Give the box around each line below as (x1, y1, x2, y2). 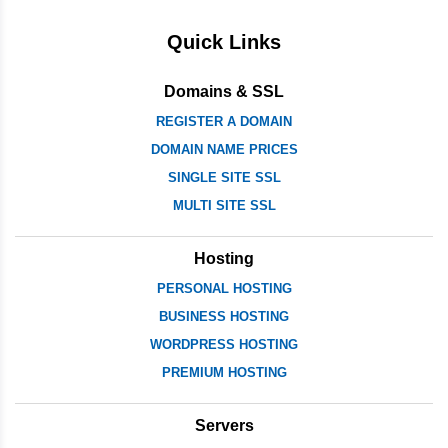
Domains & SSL (164, 82, 284, 100)
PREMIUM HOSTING (161, 364, 287, 380)
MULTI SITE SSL (172, 197, 276, 213)
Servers (194, 416, 254, 434)
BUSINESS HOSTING (159, 308, 289, 324)
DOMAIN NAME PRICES (150, 141, 298, 157)
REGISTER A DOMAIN (156, 113, 292, 129)
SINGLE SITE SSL (167, 169, 281, 185)
